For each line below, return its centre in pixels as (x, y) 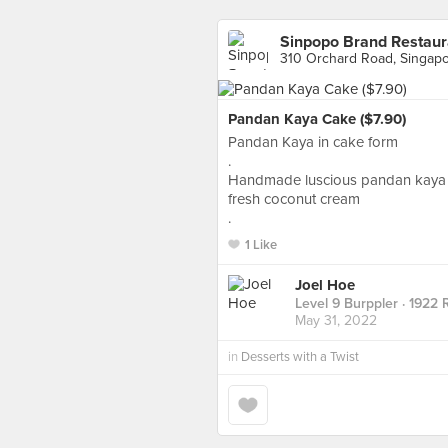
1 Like (261, 245)
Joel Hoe (325, 285)
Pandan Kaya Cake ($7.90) (317, 119)
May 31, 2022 (336, 321)
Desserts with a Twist (300, 357)
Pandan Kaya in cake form (313, 142)
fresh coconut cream (294, 199)
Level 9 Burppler (346, 304)
